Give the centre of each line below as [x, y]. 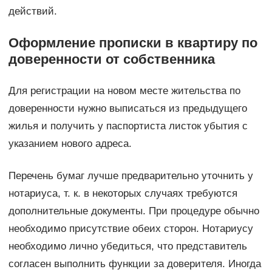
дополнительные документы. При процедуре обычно [134, 211]
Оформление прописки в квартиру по [133, 42]
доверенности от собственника [111, 59]
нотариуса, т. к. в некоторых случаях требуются [123, 193]
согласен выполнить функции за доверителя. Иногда [134, 263]
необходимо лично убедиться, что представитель [127, 246]
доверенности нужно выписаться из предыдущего [127, 108]
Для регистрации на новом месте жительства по [124, 90]
